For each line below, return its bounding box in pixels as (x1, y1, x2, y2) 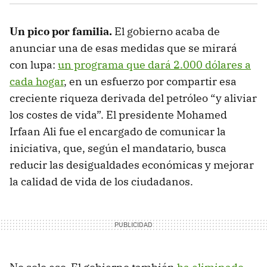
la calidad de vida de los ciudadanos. (10, 174, 193, 188)
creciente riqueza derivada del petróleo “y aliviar (10, 91, 257, 105)
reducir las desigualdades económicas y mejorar (10, 157, 254, 172)
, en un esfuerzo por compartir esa (64, 74, 237, 88)
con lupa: (10, 57, 58, 72)
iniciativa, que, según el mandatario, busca (10, 141, 226, 155)
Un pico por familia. (10, 24, 114, 38)
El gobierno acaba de (114, 24, 220, 38)
